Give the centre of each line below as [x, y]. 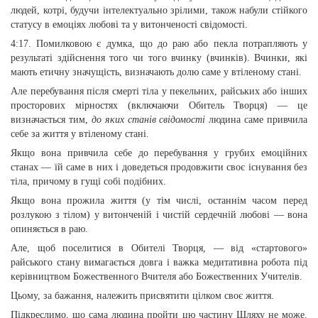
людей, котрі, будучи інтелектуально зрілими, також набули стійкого [159, 10]
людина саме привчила [256, 120]
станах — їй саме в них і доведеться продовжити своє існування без [159, 167]
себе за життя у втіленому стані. [80, 134]
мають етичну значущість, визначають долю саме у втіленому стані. [156, 72]
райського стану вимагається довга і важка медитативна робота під [159, 262]
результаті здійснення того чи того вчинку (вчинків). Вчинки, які [159, 58]
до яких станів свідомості [148, 120]
